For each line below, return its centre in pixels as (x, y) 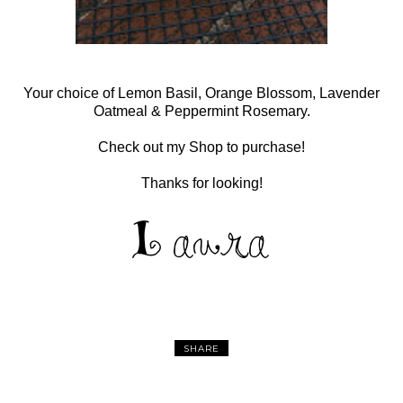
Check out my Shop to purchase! (201, 147)
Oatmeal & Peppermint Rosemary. (201, 111)
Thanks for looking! (201, 183)
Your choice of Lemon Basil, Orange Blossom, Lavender (201, 93)
